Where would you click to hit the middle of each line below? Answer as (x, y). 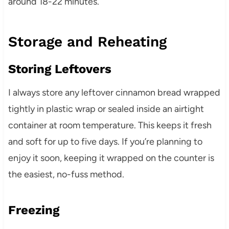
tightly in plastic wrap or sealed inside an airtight (106, 109)
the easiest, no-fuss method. (66, 174)
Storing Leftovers (60, 69)
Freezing (33, 210)
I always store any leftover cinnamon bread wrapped (114, 93)
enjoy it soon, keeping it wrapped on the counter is (111, 158)
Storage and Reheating (87, 42)
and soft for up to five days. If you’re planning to (105, 142)
